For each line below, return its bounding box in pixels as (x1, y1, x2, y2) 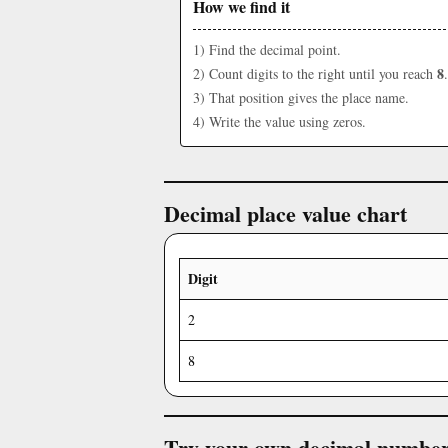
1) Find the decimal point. (193, 40, 341, 59)
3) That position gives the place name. (193, 88, 409, 107)
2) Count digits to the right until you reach (193, 64, 437, 83)
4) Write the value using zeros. (193, 112, 366, 131)
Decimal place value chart (164, 197, 407, 230)
